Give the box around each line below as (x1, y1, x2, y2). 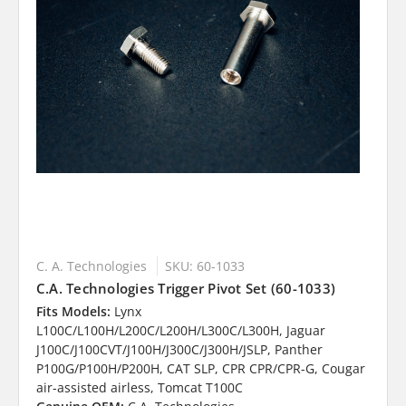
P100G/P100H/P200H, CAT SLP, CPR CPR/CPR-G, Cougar (35, 360, 365, 378)
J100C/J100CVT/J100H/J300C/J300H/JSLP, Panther (35, 341, 323, 359)
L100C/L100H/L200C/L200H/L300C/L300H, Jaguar (35, 322, 325, 340)
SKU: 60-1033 (164, 257, 245, 275)
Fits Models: (35, 303, 111, 321)
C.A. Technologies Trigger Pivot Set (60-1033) (35, 279, 336, 298)
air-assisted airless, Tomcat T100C (35, 379, 243, 397)
